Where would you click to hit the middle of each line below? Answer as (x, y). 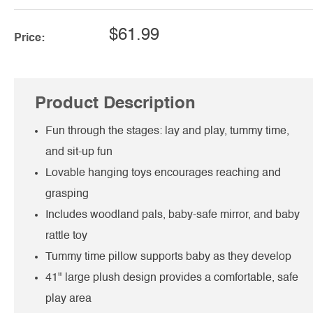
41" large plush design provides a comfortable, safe (172, 278)
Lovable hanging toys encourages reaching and (163, 173)
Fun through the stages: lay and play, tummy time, (167, 131)
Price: (29, 38)
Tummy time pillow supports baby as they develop (168, 257)
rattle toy (66, 236)
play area (68, 299)
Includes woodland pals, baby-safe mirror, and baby (173, 215)
